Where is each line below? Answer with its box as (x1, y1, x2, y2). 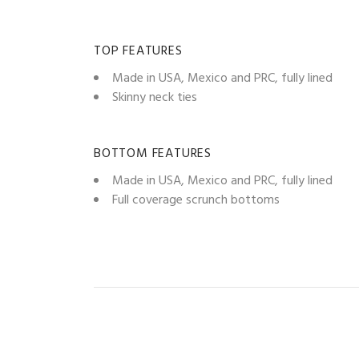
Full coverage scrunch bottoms (112, 190, 280, 212)
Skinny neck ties (112, 87, 197, 109)
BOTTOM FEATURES (94, 143, 212, 165)
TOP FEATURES (94, 41, 183, 63)
